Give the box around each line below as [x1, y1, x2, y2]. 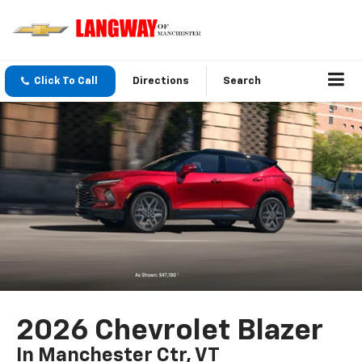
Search [223, 76, 261, 87]
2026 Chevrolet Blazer [16, 317, 324, 347]
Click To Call [34, 76, 98, 87]
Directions [133, 76, 189, 87]
